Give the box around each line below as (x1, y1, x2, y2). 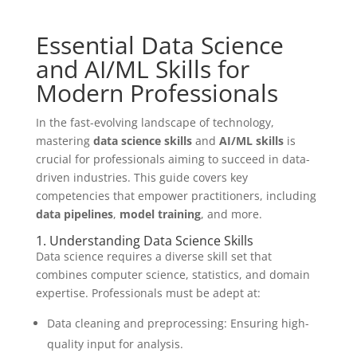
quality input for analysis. (46, 336, 183, 351)
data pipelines (35, 206, 113, 222)
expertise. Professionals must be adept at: (35, 285, 261, 300)
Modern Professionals (35, 76, 278, 109)
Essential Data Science (35, 29, 284, 61)
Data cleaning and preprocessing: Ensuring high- (46, 316, 309, 331)
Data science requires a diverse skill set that (35, 249, 272, 264)
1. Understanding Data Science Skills (35, 232, 253, 249)
